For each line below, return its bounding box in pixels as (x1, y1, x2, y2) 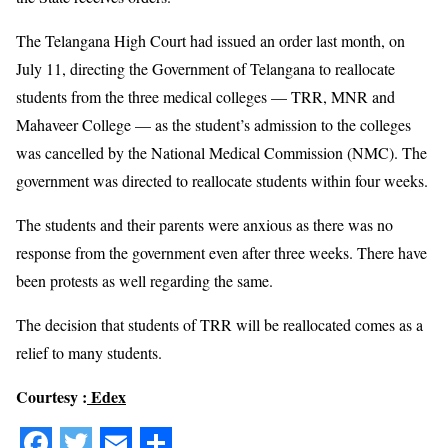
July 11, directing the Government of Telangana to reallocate (16, 57, 395, 79)
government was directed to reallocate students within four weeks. (16, 169, 428, 191)
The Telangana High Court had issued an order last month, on (16, 29, 405, 51)
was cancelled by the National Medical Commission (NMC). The (16, 141, 427, 163)
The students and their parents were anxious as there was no (16, 213, 393, 235)
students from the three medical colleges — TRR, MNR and (16, 85, 395, 107)
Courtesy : (16, 384, 87, 408)
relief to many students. (16, 341, 162, 363)
